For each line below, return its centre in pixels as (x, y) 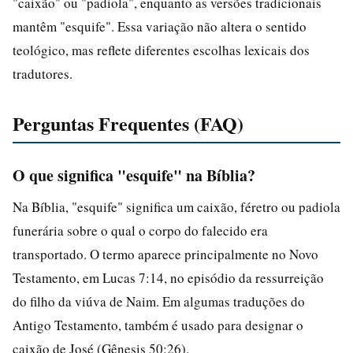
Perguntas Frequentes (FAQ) (128, 123)
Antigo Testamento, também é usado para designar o (158, 325)
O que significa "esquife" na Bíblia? (134, 175)
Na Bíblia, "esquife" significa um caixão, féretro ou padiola (176, 206)
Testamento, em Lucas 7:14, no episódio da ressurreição (168, 277)
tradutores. (43, 73)
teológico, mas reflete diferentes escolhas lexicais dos (161, 50)
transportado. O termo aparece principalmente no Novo (165, 254)
